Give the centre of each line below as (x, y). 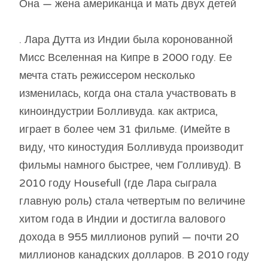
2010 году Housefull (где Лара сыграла (118, 183)
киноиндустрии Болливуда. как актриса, (118, 112)
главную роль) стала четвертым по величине (132, 201)
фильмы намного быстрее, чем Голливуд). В (130, 165)
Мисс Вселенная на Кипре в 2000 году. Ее (126, 58)
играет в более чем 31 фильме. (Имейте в (125, 130)
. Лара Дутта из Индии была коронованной (126, 40)
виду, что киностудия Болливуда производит (131, 147)
